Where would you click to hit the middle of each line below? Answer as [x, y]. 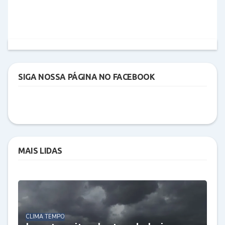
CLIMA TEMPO [45, 216]
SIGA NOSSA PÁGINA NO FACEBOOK [87, 77]
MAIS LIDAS [40, 150]
